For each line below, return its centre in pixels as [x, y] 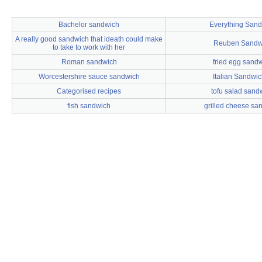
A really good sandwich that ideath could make [89, 39]
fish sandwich [89, 106]
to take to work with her [89, 47]
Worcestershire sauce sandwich [89, 77]
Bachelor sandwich [89, 25]
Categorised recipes [89, 91]
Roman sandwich [89, 62]
